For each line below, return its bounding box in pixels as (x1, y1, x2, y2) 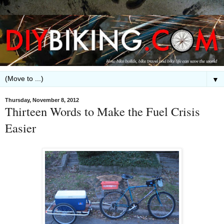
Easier (5, 119, 36, 136)
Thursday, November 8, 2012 (5, 96, 79, 103)
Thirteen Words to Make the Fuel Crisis (5, 102, 200, 119)
